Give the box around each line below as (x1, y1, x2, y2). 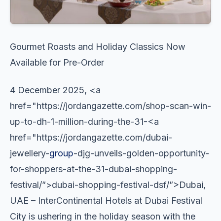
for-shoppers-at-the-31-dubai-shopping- (10, 163, 177, 174)
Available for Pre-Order (10, 57, 104, 68)
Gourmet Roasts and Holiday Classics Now (10, 41, 185, 52)
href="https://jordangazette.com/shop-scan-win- (10, 100, 211, 111)
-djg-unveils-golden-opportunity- (74, 147, 209, 158)
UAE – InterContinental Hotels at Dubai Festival (10, 195, 202, 206)
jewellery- (10, 147, 49, 158)
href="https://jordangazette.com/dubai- (10, 132, 172, 143)
